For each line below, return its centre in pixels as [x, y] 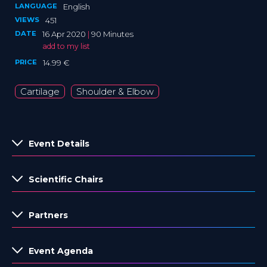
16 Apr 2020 [65, 34]
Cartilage [40, 91]
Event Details [59, 143]
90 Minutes [112, 34]
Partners [48, 215]
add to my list [66, 46]
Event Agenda [61, 251]
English [77, 7]
